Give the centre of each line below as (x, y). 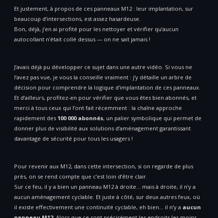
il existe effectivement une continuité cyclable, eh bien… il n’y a (98, 207)
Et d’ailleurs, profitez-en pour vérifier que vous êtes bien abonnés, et (105, 98)
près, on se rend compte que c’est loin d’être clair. (81, 177)
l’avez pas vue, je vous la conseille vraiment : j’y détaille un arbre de (103, 77)
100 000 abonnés (80, 118)
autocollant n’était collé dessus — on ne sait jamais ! (82, 39)
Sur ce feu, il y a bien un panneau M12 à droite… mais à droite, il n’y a (105, 187)
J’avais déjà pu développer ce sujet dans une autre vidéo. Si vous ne (103, 67)
